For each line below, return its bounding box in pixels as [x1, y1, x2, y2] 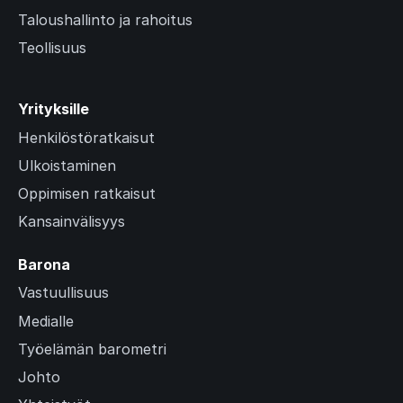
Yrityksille [18, 100, 89, 119]
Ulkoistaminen [18, 156, 116, 175]
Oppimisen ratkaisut [18, 184, 156, 202]
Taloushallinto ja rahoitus [18, 11, 193, 30]
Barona [18, 255, 70, 274]
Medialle [18, 311, 74, 330]
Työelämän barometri [18, 339, 166, 358]
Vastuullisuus [18, 283, 109, 302]
